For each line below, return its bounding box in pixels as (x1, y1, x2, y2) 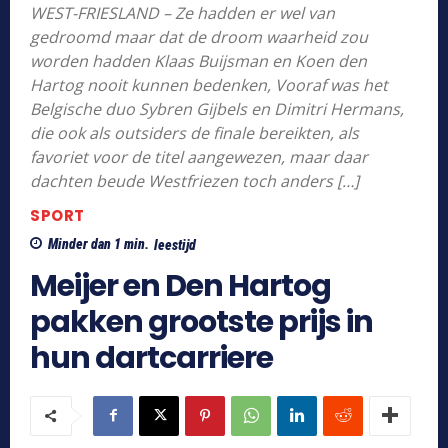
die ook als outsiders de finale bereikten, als (30, 121, 359, 144)
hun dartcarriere (30, 336, 273, 379)
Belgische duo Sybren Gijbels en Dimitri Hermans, (30, 97, 404, 120)
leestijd (154, 236, 196, 253)
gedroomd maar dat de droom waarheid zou (30, 25, 368, 48)
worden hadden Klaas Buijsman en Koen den (30, 49, 367, 72)
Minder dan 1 (48, 236, 121, 253)
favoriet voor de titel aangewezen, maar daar (30, 145, 368, 168)
